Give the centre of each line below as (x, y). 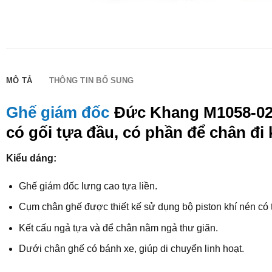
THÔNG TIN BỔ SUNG (91, 80)
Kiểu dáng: (31, 158)
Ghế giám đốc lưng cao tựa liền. (88, 186)
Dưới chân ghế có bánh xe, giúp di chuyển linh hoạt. (131, 249)
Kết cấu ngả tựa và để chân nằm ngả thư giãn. (118, 228)
